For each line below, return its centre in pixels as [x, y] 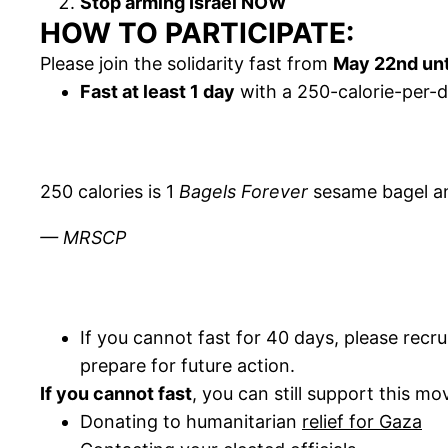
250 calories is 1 [109, 192]
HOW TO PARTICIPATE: [197, 33]
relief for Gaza [362, 422]
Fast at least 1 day [157, 92]
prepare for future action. [187, 366]
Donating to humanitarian [191, 422]
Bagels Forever [243, 192]
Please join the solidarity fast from [186, 64]
